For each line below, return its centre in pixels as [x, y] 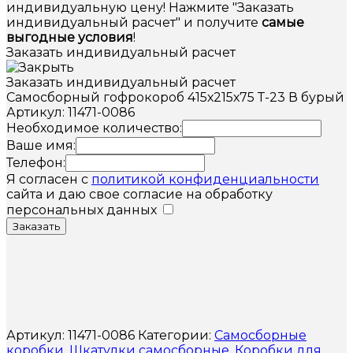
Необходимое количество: [94, 128]
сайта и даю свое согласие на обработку [139, 194]
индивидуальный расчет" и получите [134, 22]
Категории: [176, 335]
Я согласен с [49, 179]
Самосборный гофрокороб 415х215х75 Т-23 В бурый [175, 97]
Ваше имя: [41, 145]
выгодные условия [70, 37]
